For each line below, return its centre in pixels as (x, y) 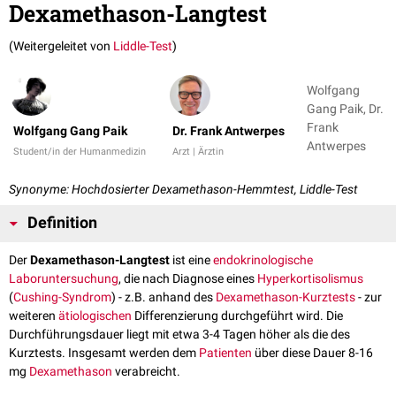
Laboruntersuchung (64, 279)
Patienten (225, 353)
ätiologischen (95, 316)
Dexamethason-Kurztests (286, 297)
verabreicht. (146, 372)
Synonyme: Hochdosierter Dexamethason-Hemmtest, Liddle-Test (183, 190)
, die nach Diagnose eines (188, 279)
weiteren (34, 316)
